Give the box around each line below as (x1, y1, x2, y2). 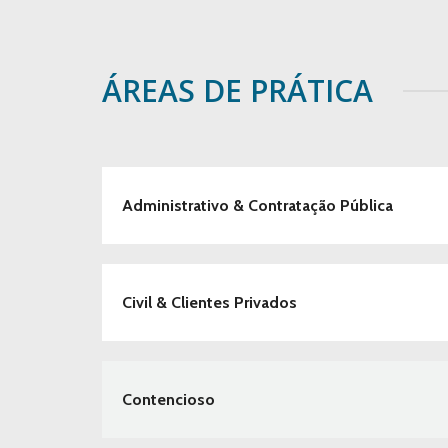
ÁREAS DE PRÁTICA (102, 70, 373, 111)
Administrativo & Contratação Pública (122, 196, 393, 215)
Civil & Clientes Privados (122, 293, 297, 312)
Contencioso (122, 390, 215, 409)
